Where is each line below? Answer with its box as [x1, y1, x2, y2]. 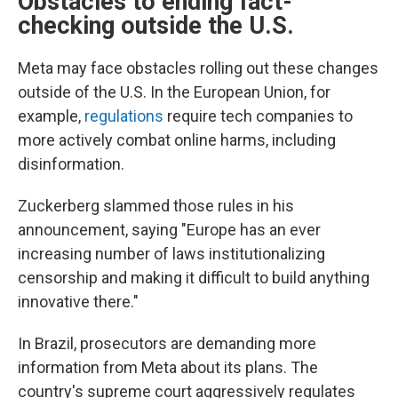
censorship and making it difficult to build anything [18, 268, 370, 287]
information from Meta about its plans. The [18, 358, 318, 377]
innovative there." [18, 292, 139, 311]
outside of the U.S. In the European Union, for [18, 83, 330, 101]
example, [18, 107, 84, 125]
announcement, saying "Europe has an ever [18, 220, 321, 239]
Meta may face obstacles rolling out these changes [18, 59, 378, 77]
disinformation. [18, 155, 124, 173]
